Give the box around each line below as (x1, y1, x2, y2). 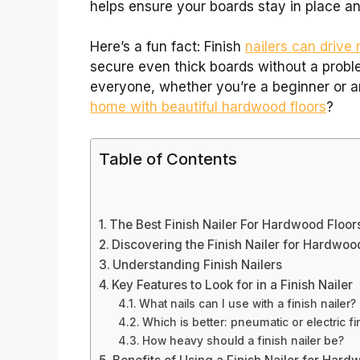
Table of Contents (99, 148, 237, 169)
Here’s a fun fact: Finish (90, 39, 245, 55)
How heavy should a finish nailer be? (141, 334, 344, 348)
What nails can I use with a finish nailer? (138, 297, 356, 311)
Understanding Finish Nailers (112, 257, 283, 273)
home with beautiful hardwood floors (90, 99, 326, 116)
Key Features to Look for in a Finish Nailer (112, 277, 354, 293)
